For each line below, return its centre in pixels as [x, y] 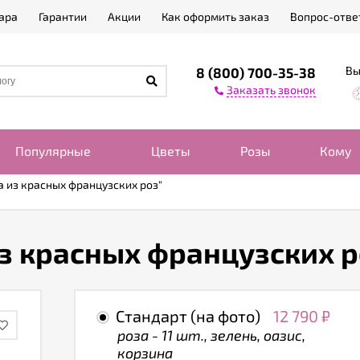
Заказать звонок [271, 90]
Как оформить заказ [215, 16]
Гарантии [63, 16]
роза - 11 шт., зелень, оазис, [211, 335]
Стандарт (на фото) [188, 316]
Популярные [53, 151]
